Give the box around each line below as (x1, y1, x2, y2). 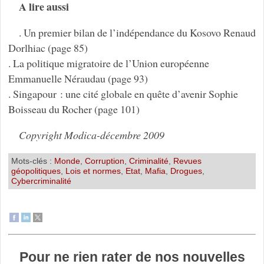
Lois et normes (65, 166, 121, 176)
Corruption (84, 156, 124, 166)
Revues (173, 156, 202, 166)
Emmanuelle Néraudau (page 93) (8, 71, 148, 86)
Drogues (170, 166, 202, 176)
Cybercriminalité (11, 176, 71, 186)
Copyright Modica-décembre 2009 (18, 127, 164, 142)
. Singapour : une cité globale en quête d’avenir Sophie (8, 87, 238, 101)
